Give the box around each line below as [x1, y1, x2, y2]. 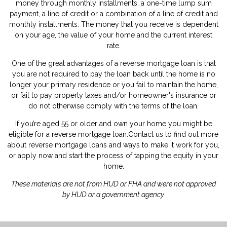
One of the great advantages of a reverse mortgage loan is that [11, 59, 216, 67]
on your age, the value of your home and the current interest [15, 30, 212, 39]
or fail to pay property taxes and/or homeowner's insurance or [11, 91, 216, 99]
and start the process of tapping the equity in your [53, 151, 218, 160]
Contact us [128, 130, 163, 138]
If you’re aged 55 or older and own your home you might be [15, 119, 212, 128]
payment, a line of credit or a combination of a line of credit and [9, 9, 218, 18]
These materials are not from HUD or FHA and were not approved [11, 179, 216, 188]
